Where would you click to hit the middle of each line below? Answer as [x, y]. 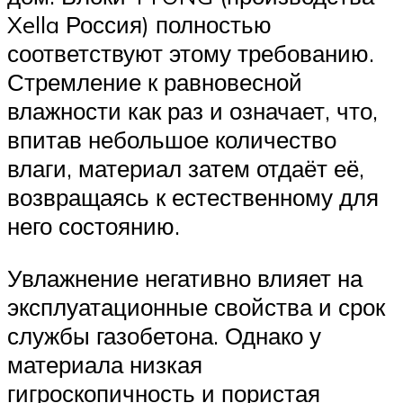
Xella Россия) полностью [139, 24]
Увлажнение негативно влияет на [185, 278]
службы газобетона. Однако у [164, 335]
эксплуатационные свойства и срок [196, 306]
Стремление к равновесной [155, 81]
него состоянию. [94, 225]
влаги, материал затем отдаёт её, [186, 168]
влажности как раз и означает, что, [193, 110]
